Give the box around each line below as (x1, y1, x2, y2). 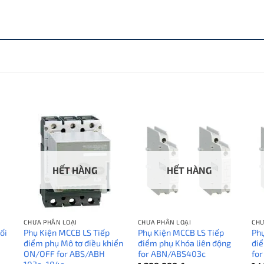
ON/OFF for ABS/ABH (24, 249, 105, 259)
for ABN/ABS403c (137, 249, 206, 259)
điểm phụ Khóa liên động (137, 238, 231, 249)
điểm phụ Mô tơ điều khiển (24, 238, 124, 249)
